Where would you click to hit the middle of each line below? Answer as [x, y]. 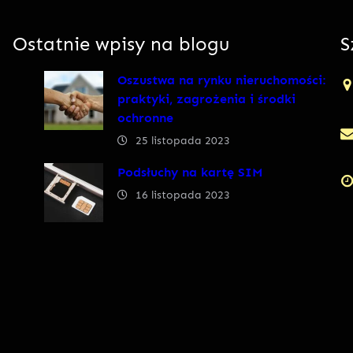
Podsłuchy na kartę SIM [190, 172]
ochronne [145, 117]
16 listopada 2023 [182, 195]
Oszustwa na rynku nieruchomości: [221, 80]
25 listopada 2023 [182, 140]
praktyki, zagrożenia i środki [206, 98]
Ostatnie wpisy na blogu [121, 44]
